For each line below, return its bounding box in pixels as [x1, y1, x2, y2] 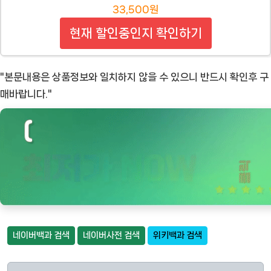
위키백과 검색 [153, 230, 202, 240]
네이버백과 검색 [13, 230, 70, 240]
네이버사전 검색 [83, 230, 140, 240]
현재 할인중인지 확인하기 [69, 26, 202, 40]
